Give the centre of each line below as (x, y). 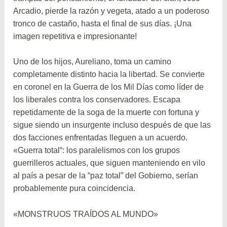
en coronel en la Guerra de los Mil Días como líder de (109, 87)
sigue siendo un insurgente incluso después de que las (112, 125)
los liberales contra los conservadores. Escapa (97, 100)
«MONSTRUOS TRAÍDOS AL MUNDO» (86, 214)
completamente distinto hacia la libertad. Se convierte (109, 74)
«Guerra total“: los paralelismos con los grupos (97, 150)
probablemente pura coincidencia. (74, 188)
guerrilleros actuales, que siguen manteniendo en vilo (109, 163)
